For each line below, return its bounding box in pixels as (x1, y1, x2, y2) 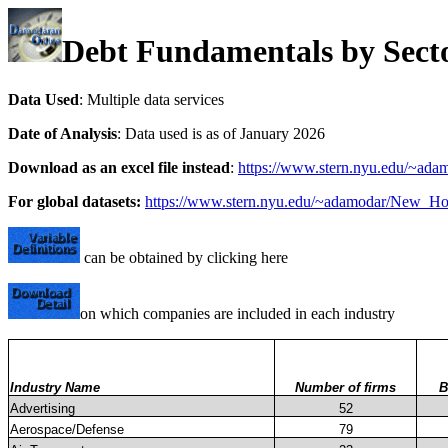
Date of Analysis (8, 125, 117, 143)
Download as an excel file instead (8, 159, 230, 177)
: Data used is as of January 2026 (117, 125, 325, 143)
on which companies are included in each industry (80, 305, 395, 323)
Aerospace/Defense (10, 422, 124, 438)
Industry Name (10, 380, 100, 396)
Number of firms (295, 380, 396, 396)
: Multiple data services (79, 91, 224, 109)
